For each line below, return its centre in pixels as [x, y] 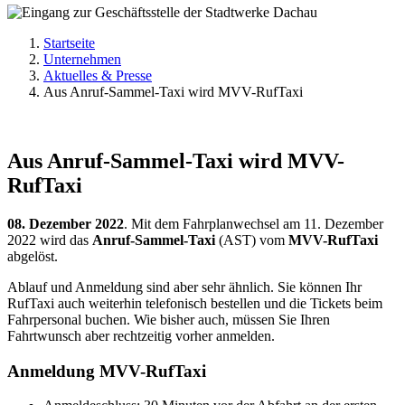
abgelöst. [33, 256]
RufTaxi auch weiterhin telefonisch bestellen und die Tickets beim [195, 303]
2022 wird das [50, 240]
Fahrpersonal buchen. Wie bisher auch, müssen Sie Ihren [169, 319]
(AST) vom [254, 240]
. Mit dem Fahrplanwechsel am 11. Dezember [254, 223]
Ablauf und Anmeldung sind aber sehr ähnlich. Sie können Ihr [184, 287]
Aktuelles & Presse [98, 76]
